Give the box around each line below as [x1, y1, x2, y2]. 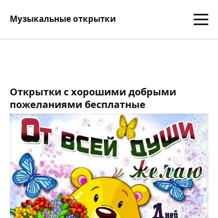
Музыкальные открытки [10, 13, 116, 24]
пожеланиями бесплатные [10, 98, 145, 111]
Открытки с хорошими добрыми [10, 85, 176, 98]
